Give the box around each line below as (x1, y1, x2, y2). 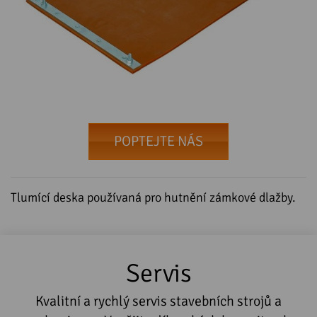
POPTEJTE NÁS (114, 132, 203, 150)
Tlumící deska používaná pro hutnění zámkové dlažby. (11, 189, 296, 205)
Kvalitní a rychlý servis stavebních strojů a (35, 292, 282, 310)
